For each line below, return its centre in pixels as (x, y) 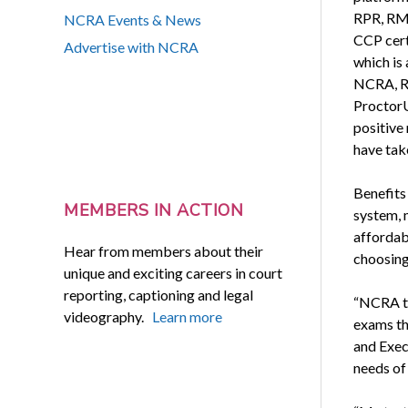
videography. (108, 316)
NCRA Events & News (133, 20)
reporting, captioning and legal (159, 294)
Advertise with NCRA (132, 47)
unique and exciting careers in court (173, 272)
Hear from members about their (164, 250)
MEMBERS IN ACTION (154, 211)
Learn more (188, 316)
